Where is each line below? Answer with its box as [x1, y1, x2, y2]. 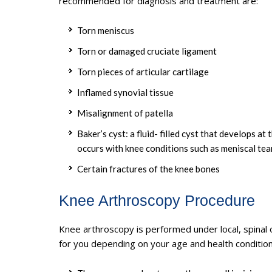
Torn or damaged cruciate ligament [77, 45, 217, 56]
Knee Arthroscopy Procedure [59, 191, 255, 209]
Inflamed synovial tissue [77, 86, 174, 98]
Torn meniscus [77, 24, 134, 36]
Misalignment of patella [77, 107, 173, 118]
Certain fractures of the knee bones [77, 163, 220, 174]
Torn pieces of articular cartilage [77, 66, 209, 77]
